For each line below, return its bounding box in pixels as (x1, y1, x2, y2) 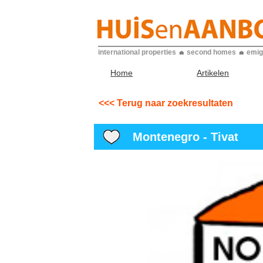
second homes (187, 48, 236, 56)
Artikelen (197, 68, 230, 77)
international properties (98, 48, 176, 56)
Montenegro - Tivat (122, 130, 238, 143)
